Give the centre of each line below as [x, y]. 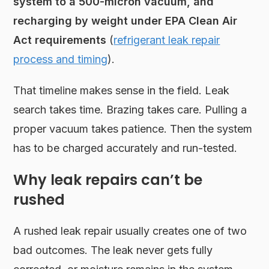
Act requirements [60, 40]
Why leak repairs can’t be [108, 180]
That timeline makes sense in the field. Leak [122, 90]
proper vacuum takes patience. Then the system [133, 128]
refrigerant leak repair [167, 40]
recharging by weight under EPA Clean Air [125, 20]
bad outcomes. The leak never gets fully [113, 250]
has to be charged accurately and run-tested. [125, 148]
